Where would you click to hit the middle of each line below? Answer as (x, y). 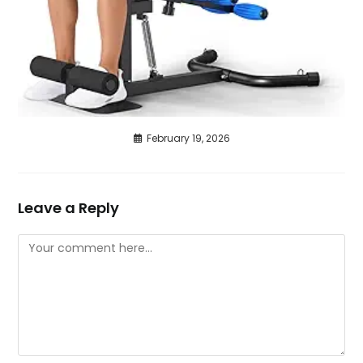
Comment (47, 243)
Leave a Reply (69, 207)
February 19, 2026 (188, 138)
